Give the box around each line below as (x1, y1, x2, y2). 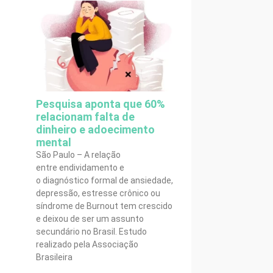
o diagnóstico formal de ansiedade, (36, 175, 173, 185)
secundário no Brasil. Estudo (36, 226, 147, 236)
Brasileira (36, 252, 73, 262)
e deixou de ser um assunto (36, 213, 144, 224)
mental (36, 135, 71, 149)
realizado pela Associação (36, 239, 138, 249)
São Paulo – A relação (36, 149, 121, 160)
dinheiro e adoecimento (36, 122, 155, 136)
